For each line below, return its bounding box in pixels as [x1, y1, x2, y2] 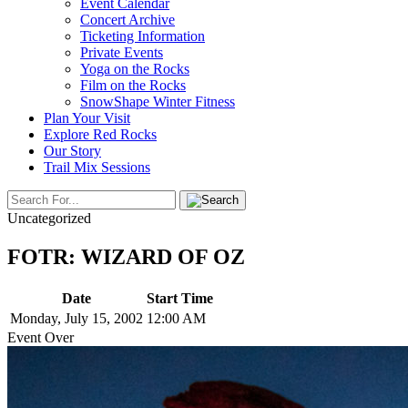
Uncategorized [7, 210, 91, 226]
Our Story [44, 143, 101, 158]
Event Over [7, 329, 74, 345]
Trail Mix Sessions [44, 159, 150, 175]
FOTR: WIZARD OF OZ [7, 244, 245, 269]
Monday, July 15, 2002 [10, 310, 143, 326]
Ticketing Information [80, 28, 205, 44]
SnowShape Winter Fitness [80, 94, 235, 109]
